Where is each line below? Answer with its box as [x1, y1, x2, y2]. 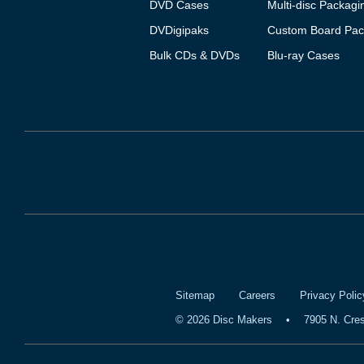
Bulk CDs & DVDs [149, 49, 240, 62]
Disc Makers [210, 314, 272, 327]
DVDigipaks [149, 24, 209, 37]
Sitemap [175, 289, 214, 302]
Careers [238, 289, 275, 302]
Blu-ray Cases [266, 49, 340, 62]
